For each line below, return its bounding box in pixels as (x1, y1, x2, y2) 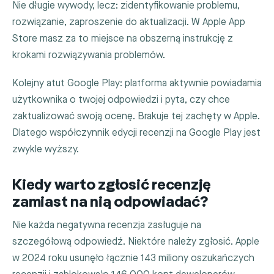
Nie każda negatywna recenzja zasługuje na (12, 220, 201, 232)
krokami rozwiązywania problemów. (12, 49, 165, 61)
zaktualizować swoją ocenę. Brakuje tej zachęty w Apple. (12, 110, 260, 122)
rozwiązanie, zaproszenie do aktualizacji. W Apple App (12, 16, 245, 28)
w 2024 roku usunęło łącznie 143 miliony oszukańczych (12, 253, 254, 265)
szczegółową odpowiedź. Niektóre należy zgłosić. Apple (12, 236, 259, 248)
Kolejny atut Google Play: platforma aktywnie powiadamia (12, 77, 262, 89)
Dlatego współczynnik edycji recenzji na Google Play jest (12, 127, 261, 139)
